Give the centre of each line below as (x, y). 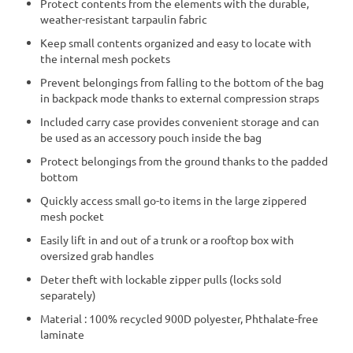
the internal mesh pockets (105, 59)
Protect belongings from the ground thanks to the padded (184, 161)
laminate (62, 334)
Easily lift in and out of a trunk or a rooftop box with (167, 240)
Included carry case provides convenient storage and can (180, 122)
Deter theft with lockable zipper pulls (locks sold (161, 279)
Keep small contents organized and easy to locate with (176, 43)
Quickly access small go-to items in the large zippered (173, 201)
